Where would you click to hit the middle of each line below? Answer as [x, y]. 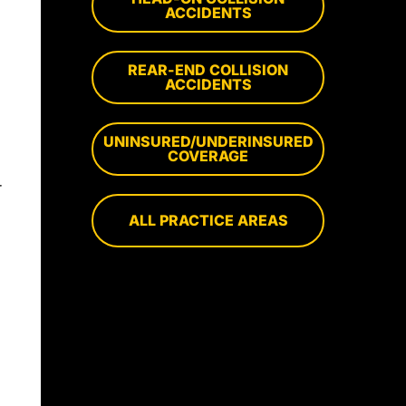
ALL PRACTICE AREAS [208, 221]
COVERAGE [208, 156]
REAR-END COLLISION [208, 70]
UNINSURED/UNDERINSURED [208, 142]
